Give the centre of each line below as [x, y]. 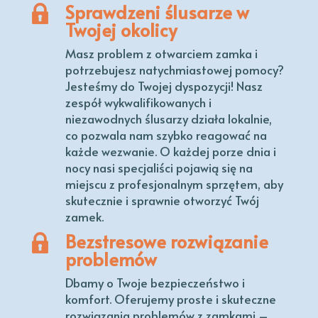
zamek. [84, 217]
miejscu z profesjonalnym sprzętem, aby [174, 184]
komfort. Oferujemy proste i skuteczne [170, 299]
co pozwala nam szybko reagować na [166, 135]
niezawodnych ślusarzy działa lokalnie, [168, 119]
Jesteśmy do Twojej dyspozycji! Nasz [164, 86]
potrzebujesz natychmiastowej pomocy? [174, 70]
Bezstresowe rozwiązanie [166, 241]
